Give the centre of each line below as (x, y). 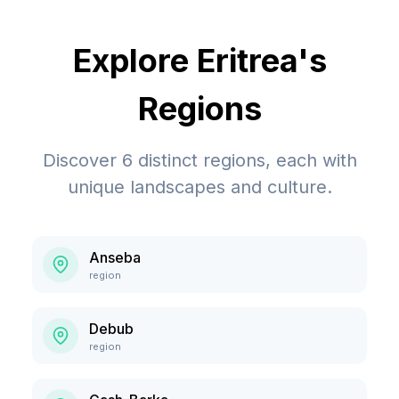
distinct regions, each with (244, 160)
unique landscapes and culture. (199, 187)
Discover (82, 160)
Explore (134, 61)
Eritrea (247, 61)
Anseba (115, 257)
